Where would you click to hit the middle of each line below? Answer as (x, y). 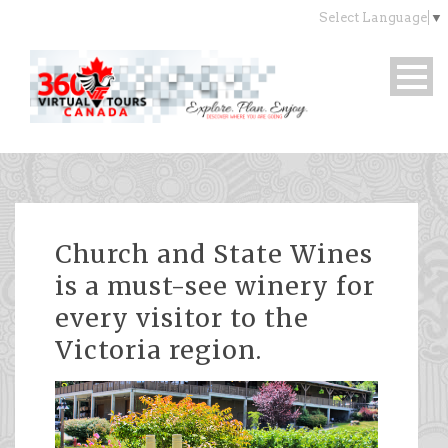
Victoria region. (158, 350)
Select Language (373, 18)
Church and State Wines (214, 254)
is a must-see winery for (215, 286)
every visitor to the (182, 318)
